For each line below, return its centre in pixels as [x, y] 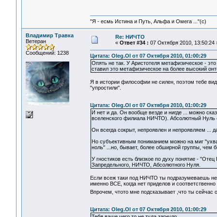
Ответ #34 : [134, 43]
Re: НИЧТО [130, 37]
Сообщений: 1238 [47, 53]
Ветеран [36, 41]
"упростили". [105, 88]
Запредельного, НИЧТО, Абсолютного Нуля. [146, 165]
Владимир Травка [49, 35]
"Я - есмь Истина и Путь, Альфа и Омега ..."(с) [148, 22]
